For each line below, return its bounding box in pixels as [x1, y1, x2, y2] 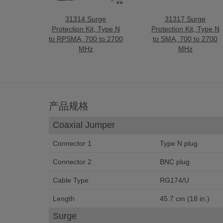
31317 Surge [165, 15, 206, 23]
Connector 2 [52, 158, 92, 166]
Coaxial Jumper [52, 120, 115, 130]
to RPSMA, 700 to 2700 [48, 35, 123, 43]
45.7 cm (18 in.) [159, 195, 210, 203]
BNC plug [159, 158, 190, 166]
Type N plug [159, 139, 198, 147]
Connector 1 [52, 139, 92, 147]
